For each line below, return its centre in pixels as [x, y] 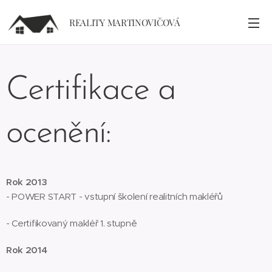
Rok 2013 [27, 182]
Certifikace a [91, 91]
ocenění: [59, 134]
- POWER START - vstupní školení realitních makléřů [114, 196]
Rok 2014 [27, 250]
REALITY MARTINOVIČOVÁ [126, 22]
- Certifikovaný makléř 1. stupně [72, 223]
